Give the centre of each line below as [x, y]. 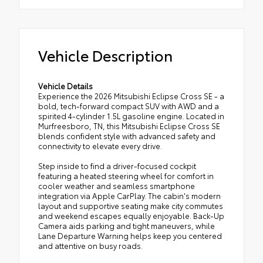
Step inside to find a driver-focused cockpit [117, 165]
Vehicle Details [65, 85]
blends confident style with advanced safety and [127, 135]
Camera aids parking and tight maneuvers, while [127, 225]
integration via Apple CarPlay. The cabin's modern [129, 195]
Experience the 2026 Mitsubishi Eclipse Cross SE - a [131, 95]
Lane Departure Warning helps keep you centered [130, 235]
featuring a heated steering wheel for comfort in [126, 175]
